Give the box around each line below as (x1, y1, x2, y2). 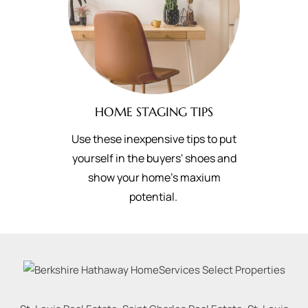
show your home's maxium (87, 170, 221, 185)
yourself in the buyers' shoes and (71, 151, 236, 166)
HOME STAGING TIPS (95, 104, 213, 120)
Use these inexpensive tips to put (71, 131, 236, 146)
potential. (129, 189, 179, 204)
